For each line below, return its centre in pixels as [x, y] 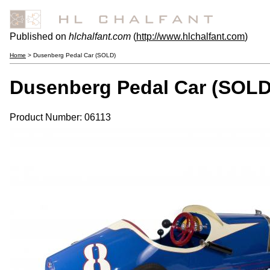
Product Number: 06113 [60, 117]
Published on [39, 36]
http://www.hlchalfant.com [190, 36]
